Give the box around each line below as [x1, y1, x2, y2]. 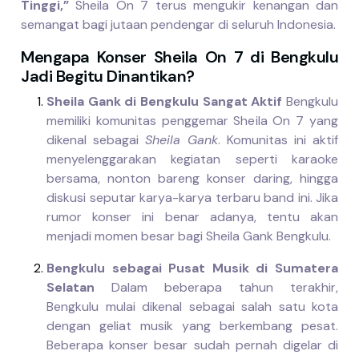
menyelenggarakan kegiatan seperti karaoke [46, 151, 338, 168]
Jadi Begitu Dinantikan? [21, 66, 195, 87]
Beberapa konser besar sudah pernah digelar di [46, 337, 338, 354]
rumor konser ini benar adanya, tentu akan [46, 208, 338, 226]
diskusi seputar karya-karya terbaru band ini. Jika [46, 189, 338, 207]
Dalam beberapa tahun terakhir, [95, 279, 338, 296]
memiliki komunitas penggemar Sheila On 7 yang [46, 112, 338, 130]
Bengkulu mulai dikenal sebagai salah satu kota [46, 298, 338, 316]
